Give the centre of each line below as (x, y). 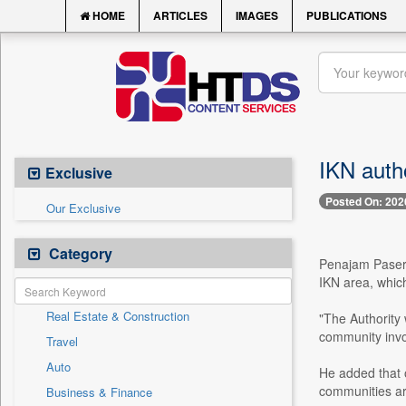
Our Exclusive (83, 208)
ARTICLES (180, 15)
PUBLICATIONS (347, 15)
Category (79, 253)
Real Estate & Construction (118, 316)
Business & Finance (99, 392)
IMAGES (257, 15)
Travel (62, 341)
